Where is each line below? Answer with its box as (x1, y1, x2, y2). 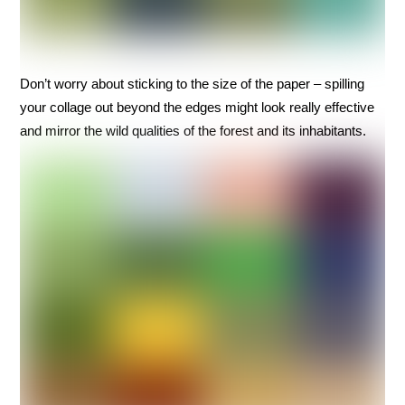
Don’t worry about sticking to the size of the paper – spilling (20, 75, 365, 91)
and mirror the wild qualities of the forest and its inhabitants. (20, 122, 367, 138)
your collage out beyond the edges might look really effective (20, 99, 375, 115)
